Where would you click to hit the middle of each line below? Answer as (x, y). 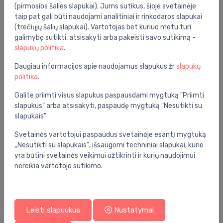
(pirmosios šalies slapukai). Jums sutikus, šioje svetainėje (105, 6)
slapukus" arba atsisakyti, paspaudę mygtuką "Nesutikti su (108, 106)
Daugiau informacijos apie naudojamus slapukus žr (95, 66)
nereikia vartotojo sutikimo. (58, 166)
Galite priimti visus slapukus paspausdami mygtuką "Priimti (109, 95)
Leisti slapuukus (53, 210)
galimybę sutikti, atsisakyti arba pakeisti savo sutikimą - (105, 38)
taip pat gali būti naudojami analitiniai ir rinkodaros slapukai (108, 17)
